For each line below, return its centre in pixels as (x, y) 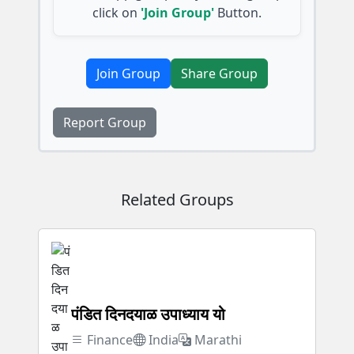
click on (115, 12)
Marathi (218, 339)
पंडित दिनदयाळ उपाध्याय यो (149, 314)
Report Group (105, 122)
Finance (110, 339)
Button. (238, 12)
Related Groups (177, 199)
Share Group (219, 73)
